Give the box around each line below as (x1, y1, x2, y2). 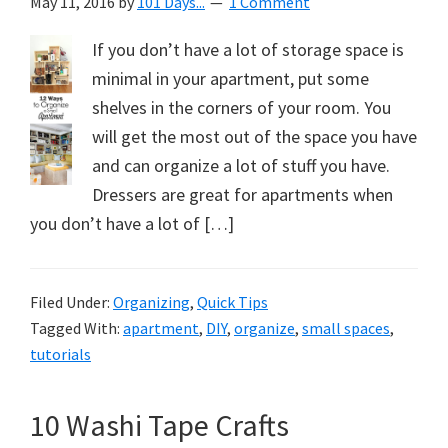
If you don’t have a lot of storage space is (92, 38, 404, 61)
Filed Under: (30, 292, 113, 312)
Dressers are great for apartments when (92, 183, 393, 206)
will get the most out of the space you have (92, 125, 417, 148)
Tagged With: (30, 318, 123, 338)
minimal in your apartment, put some (92, 67, 369, 90)
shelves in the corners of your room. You (92, 96, 391, 119)
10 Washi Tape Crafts (30, 406, 289, 444)
